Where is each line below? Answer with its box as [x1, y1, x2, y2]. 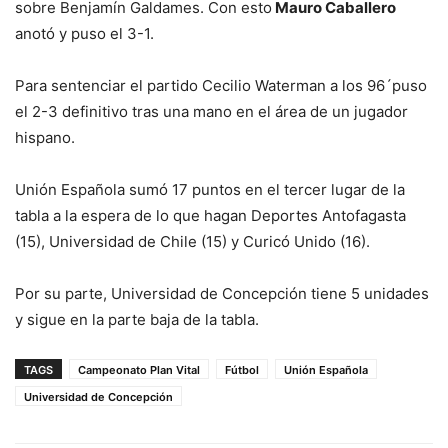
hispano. [15, 127, 75, 147]
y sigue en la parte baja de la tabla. [15, 309, 259, 329]
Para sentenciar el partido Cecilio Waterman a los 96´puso [15, 75, 427, 95]
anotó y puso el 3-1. [15, 23, 154, 43]
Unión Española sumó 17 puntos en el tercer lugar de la [15, 179, 405, 199]
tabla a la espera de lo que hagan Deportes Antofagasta [15, 205, 406, 225]
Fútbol [225, 362, 259, 377]
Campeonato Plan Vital [78, 362, 200, 377]
